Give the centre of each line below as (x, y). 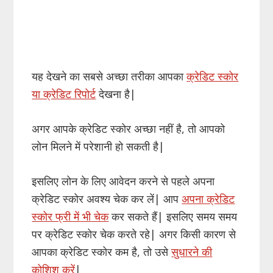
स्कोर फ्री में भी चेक (70, 216)
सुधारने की (192, 251)
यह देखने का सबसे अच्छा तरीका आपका (109, 76)
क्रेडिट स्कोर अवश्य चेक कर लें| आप (107, 198)
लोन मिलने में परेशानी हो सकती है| (98, 146)
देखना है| (116, 94)
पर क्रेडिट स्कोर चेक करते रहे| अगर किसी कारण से (134, 234)
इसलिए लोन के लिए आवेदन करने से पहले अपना (123, 181)
